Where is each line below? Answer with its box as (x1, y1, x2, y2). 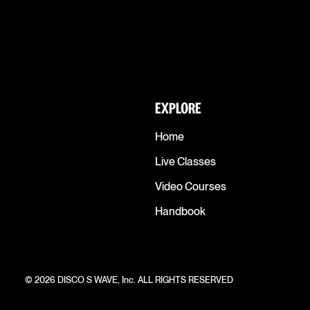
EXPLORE (154, 102, 201, 118)
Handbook (154, 205, 206, 219)
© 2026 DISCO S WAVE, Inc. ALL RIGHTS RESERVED (24, 275, 233, 286)
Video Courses (154, 180, 226, 194)
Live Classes (154, 155, 216, 169)
